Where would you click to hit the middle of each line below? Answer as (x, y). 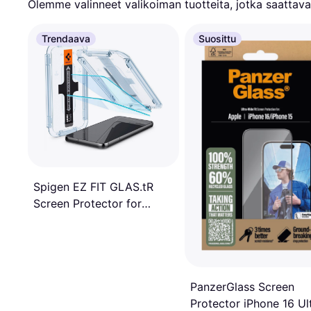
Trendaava (66, 39)
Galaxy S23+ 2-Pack (88, 220)
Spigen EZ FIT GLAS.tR (93, 187)
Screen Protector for (87, 204)
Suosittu (217, 39)
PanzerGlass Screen (242, 287)
